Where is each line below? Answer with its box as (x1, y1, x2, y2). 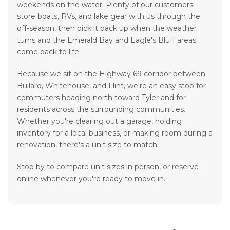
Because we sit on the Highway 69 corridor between (17, 69, 205, 79)
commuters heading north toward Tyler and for (17, 93, 186, 103)
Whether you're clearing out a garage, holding (17, 117, 182, 126)
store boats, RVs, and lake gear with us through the (17, 12, 200, 22)
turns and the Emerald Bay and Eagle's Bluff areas (17, 35, 196, 45)
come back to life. (17, 47, 81, 57)
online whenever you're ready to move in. (17, 174, 165, 184)
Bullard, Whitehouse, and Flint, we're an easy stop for (17, 81, 206, 91)
